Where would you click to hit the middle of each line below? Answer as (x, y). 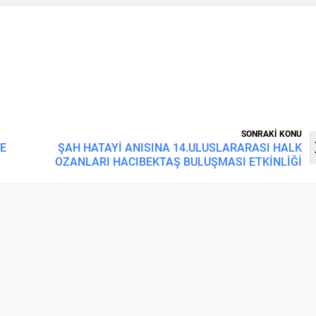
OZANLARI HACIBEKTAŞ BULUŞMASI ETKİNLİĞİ (178, 161)
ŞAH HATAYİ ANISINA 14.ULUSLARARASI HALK (180, 147)
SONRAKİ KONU (272, 133)
